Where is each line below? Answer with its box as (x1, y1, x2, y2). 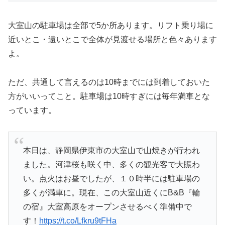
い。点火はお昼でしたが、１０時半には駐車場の (23, 174, 200, 183)
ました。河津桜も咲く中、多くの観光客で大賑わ (23, 160, 200, 169)
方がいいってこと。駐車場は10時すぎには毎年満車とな (8, 91, 210, 100)
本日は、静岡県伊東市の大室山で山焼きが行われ (23, 146, 200, 155)
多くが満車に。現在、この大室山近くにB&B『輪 (23, 188, 200, 197)
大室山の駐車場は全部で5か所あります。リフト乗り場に (8, 21, 213, 30)
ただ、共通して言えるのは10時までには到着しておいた (8, 77, 210, 86)
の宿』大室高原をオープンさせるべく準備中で (23, 202, 192, 211)
